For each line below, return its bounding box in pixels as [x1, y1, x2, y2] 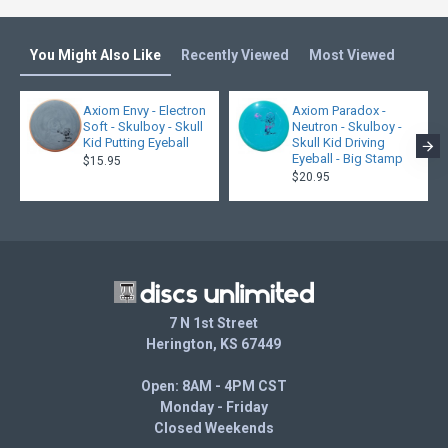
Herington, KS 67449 [146, 336, 282, 352]
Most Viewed [309, 47, 395, 63]
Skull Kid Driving [291, 135, 385, 150]
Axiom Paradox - [291, 103, 386, 118]
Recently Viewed [181, 47, 289, 63]
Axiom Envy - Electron [82, 103, 206, 118]
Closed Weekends [153, 420, 274, 436]
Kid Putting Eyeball [82, 135, 189, 150]
